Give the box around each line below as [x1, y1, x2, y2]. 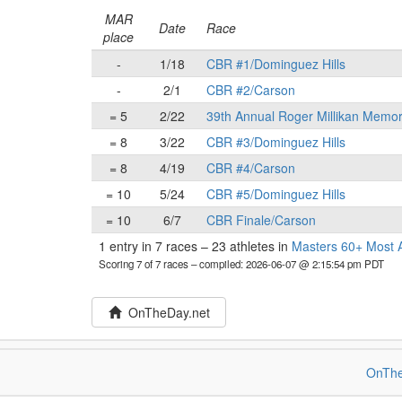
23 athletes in [208, 237, 292, 255]
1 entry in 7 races [99, 237, 201, 255]
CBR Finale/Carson [206, 211, 316, 229]
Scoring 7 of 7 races [99, 257, 191, 271]
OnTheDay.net [120, 303, 210, 321]
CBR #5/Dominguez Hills [206, 185, 345, 203]
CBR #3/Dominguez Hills [206, 133, 345, 151]
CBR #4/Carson [206, 159, 295, 177]
